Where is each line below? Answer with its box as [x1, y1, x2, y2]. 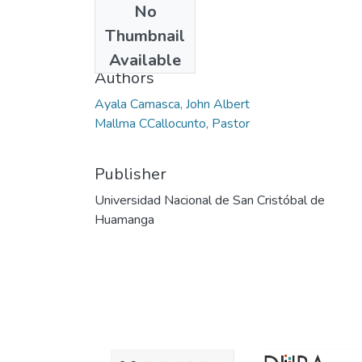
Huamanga [95, 210, 154, 229]
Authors [95, 66, 154, 89]
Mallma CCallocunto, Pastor [95, 114, 250, 133]
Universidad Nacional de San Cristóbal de [95, 191, 325, 209]
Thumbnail [105, 24, 185, 47]
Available [109, 48, 181, 71]
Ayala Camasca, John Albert [95, 95, 250, 113]
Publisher [95, 162, 166, 185]
